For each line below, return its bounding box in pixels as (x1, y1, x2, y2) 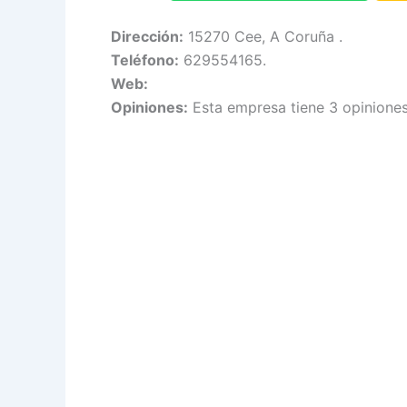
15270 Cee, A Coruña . (184, 26, 342, 45)
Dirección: (111, 26, 184, 45)
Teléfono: (111, 50, 179, 69)
